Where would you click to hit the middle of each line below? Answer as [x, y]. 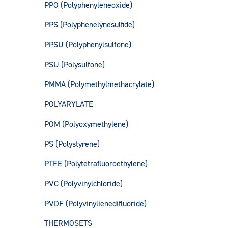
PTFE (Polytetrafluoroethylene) [96, 164]
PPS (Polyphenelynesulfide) [90, 25]
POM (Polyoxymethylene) [86, 124]
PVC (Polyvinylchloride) [83, 184]
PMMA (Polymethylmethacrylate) [99, 84]
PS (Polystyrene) [72, 144]
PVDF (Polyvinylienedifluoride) [95, 204]
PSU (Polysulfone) [75, 65]
